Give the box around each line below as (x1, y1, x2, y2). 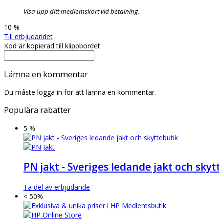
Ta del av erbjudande (23, 182, 90, 192)
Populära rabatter (4, 105, 71, 116)
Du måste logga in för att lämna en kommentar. (4, 88, 156, 97)
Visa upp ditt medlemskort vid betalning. (23, 7, 139, 16)
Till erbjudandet (4, 32, 53, 42)
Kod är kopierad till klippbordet (4, 41, 100, 51)
